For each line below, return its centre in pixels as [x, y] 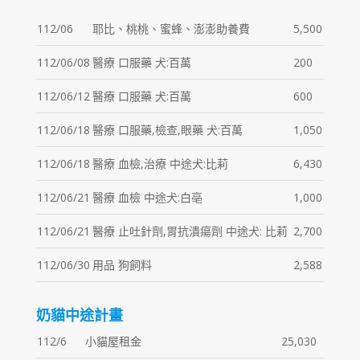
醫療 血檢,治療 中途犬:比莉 [160, 164]
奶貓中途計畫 [79, 315]
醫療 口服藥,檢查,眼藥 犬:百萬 [167, 130]
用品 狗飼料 [122, 265]
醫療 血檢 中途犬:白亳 [147, 197]
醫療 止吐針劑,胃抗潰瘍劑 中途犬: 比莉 [190, 231]
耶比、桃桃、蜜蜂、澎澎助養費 [171, 29]
